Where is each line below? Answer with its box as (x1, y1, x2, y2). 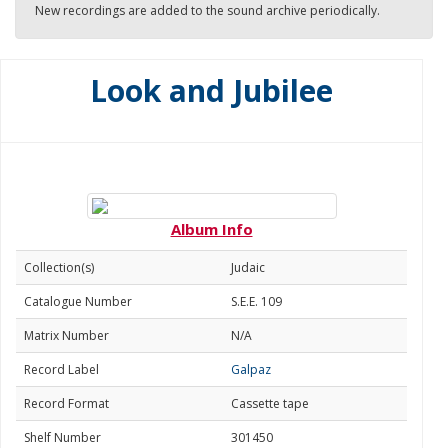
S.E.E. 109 (231, 293, 282, 310)
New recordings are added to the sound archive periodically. (35, 2, 380, 19)
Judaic (231, 259, 265, 276)
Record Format (24, 395, 109, 412)
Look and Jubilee (90, 70, 333, 111)
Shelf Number (24, 429, 101, 446)
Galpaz (231, 361, 271, 378)
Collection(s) (24, 259, 94, 276)
